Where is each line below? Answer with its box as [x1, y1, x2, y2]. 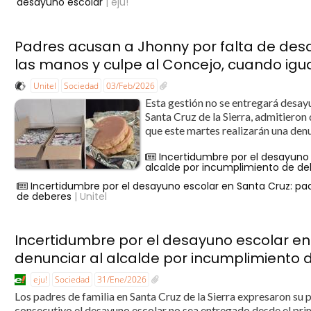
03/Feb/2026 [106, 79, 155, 92]
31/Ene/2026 [97, 274, 147, 286]
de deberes [17, 189, 72, 203]
